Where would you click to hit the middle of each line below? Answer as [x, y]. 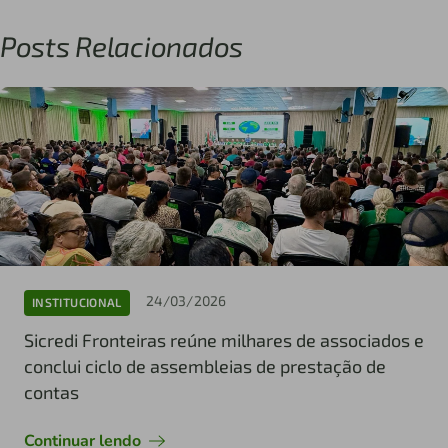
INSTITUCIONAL [77, 302]
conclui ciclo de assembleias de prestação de [205, 365]
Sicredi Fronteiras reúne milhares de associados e [224, 339]
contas [51, 391]
